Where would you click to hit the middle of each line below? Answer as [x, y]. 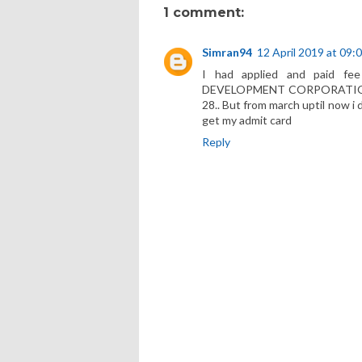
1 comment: [204, 12]
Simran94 [227, 52]
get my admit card [247, 120]
